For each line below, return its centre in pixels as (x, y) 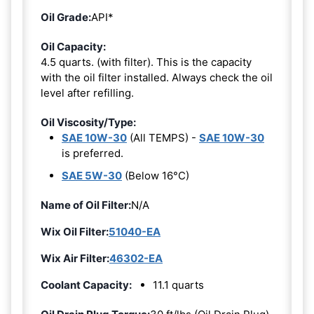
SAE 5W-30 (92, 175)
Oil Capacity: (73, 46)
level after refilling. (87, 93)
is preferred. (93, 153)
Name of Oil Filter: (86, 205)
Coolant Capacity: (86, 285)
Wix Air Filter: (75, 258)
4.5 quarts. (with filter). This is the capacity (146, 62)
